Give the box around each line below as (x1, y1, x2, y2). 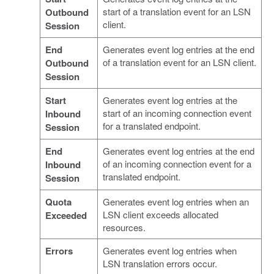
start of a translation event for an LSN (102, 5, 251, 18)
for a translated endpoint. (102, 119, 201, 133)
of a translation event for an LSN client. (102, 56, 256, 69)
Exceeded (45, 209, 87, 223)
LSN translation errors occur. (102, 257, 217, 270)
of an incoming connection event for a (102, 157, 251, 171)
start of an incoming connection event (102, 106, 251, 120)
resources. (102, 221, 146, 234)
